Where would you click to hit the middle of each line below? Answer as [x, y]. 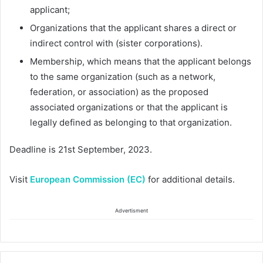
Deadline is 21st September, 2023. [81, 150]
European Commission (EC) [88, 180]
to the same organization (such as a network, [123, 77]
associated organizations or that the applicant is [129, 107]
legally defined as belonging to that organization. [131, 123]
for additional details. [190, 180]
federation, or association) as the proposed [119, 92]
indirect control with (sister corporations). [116, 43]
